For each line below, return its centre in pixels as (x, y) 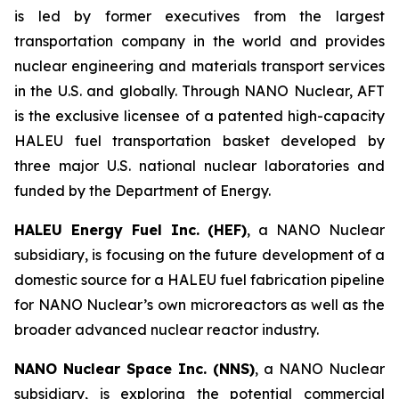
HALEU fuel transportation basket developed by (199, 141)
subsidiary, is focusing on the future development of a (199, 255)
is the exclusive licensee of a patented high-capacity (199, 116)
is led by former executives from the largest (199, 16)
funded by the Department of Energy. (142, 191)
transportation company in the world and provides (199, 41)
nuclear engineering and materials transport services (199, 66)
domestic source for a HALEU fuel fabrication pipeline (199, 280)
